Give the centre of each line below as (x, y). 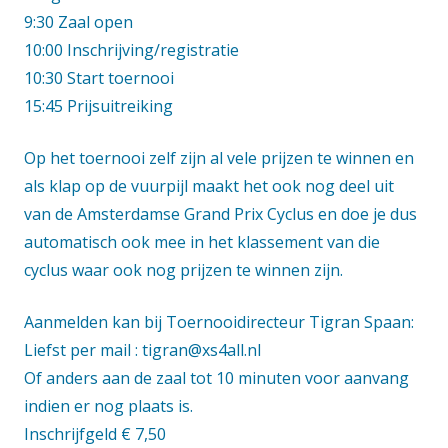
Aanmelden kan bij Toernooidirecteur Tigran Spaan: (219, 321)
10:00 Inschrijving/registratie (131, 49)
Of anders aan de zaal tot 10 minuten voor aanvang (216, 377)
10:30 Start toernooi (99, 77)
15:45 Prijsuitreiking (98, 105)
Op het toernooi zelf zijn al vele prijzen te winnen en (219, 157)
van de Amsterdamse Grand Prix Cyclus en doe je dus (220, 213)
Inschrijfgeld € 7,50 (95, 433)
